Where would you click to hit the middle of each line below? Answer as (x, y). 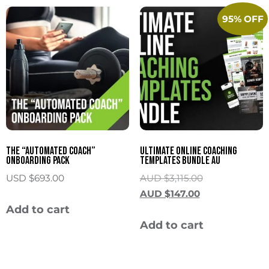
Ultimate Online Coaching (188, 151)
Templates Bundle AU (180, 160)
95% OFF (243, 19)
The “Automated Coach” (51, 151)
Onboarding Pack (38, 160)
